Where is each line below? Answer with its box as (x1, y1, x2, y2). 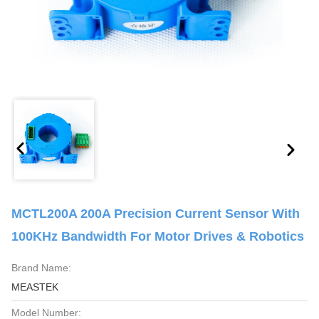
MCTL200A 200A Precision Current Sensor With (11, 206, 300, 221)
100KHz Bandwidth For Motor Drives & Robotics (11, 229, 304, 244)
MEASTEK (11, 281, 58, 293)
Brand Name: (11, 262, 71, 273)
